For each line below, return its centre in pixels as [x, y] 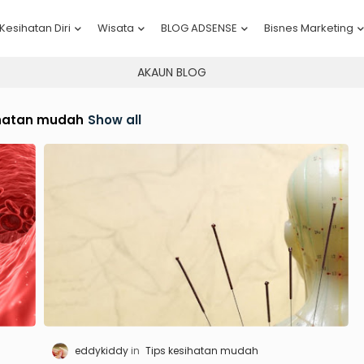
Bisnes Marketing [308, 28]
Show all [114, 120]
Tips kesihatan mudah [202, 350]
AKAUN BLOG [172, 72]
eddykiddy [102, 350]
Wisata [115, 28]
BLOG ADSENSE [199, 28]
